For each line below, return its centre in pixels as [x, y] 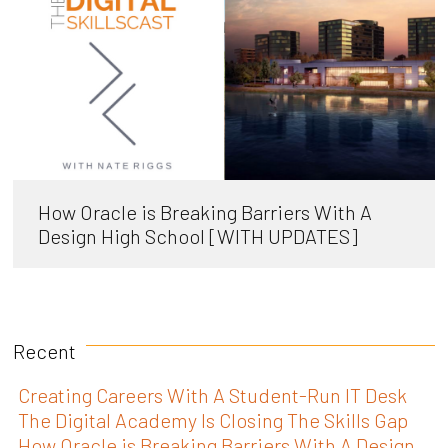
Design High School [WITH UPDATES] [198, 235]
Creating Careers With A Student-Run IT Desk [213, 394]
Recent [45, 350]
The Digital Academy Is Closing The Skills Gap [213, 419]
